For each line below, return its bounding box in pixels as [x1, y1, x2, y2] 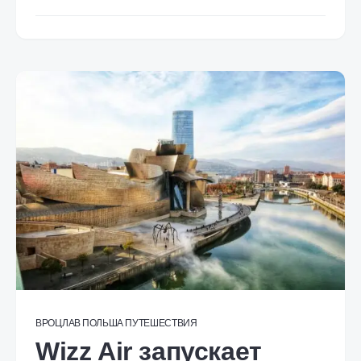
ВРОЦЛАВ [35, 317, 81, 329]
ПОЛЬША [81, 317, 124, 329]
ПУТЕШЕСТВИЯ [125, 317, 197, 329]
